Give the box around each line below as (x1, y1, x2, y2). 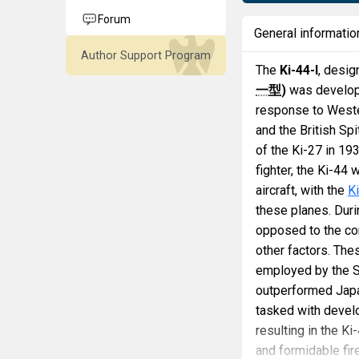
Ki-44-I (280, 63, 318, 78)
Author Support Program (81, 48, 211, 63)
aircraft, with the (256, 183, 348, 198)
